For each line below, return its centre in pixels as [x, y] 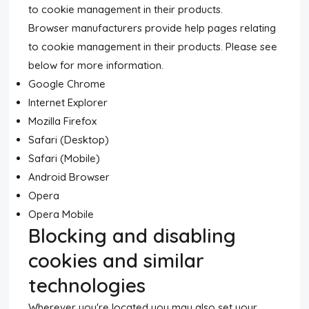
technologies [87, 285]
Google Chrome [67, 84]
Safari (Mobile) [64, 158]
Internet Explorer [68, 102]
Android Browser [69, 177]
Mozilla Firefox [63, 121]
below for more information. [96, 65]
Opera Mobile [61, 214]
